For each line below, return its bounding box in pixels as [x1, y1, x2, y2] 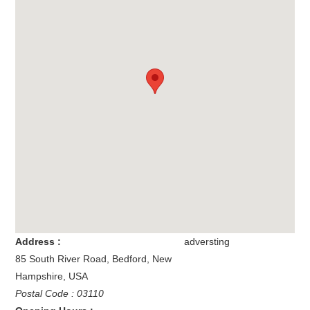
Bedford [112, 253, 147, 265]
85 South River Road [15, 253, 107, 265]
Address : [15, 236, 62, 248]
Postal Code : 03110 [15, 288, 104, 300]
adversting [183, 236, 230, 248]
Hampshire [15, 271, 64, 282]
